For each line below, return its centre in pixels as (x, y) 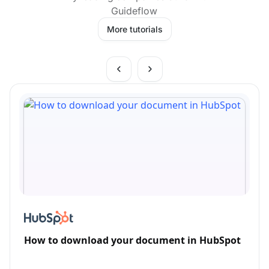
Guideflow (134, 11)
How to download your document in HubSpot (132, 240)
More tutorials (134, 29)
